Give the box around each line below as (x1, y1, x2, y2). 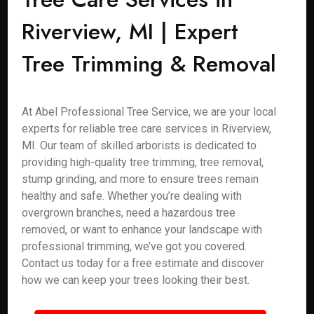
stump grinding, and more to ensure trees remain (22, 172, 259, 186)
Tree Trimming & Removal (22, 48, 277, 80)
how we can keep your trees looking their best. (22, 273, 250, 287)
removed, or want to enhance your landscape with (22, 223, 263, 236)
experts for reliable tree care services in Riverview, (22, 122, 272, 135)
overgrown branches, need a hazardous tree (22, 206, 236, 219)
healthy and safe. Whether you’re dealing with (22, 189, 243, 203)
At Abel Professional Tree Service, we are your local (22, 105, 277, 118)
